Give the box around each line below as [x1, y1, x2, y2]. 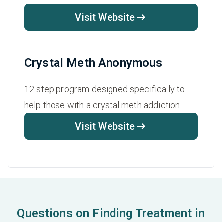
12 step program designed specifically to [24, 84, 185, 95]
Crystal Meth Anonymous [24, 56, 163, 70]
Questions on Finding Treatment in [17, 206, 205, 221]
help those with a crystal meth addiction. [24, 100, 182, 111]
